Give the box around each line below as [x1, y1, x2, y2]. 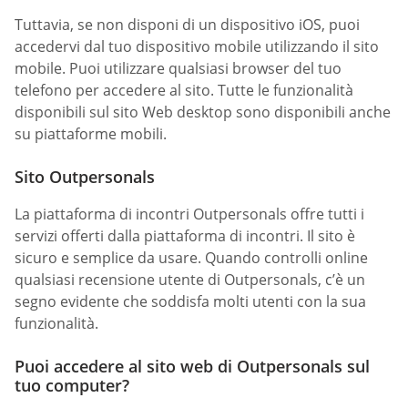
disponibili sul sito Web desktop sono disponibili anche [15, 101, 391, 122]
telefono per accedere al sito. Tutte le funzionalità [15, 79, 353, 100]
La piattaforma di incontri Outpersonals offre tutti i [15, 203, 364, 224]
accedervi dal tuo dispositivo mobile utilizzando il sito [15, 36, 379, 56]
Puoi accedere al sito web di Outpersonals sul [15, 355, 370, 378]
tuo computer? [15, 374, 129, 397]
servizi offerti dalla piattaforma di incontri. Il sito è [15, 225, 355, 246]
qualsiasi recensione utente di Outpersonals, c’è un [15, 269, 365, 290]
